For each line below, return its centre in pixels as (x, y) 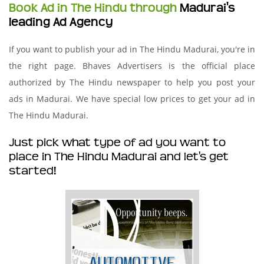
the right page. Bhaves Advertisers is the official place (132, 66)
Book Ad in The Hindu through (94, 8)
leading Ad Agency (61, 22)
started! (33, 171)
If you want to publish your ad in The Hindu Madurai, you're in (132, 49)
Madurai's (207, 8)
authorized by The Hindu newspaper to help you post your (132, 82)
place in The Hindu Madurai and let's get (119, 157)
